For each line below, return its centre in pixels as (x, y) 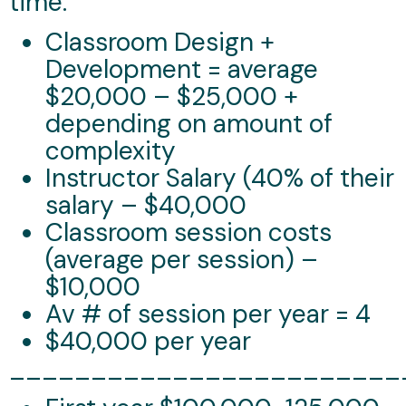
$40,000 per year (148, 341)
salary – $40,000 (146, 205)
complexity (111, 150)
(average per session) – (182, 259)
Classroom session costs (188, 232)
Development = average (182, 69)
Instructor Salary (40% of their (220, 178)
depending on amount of (189, 123)
